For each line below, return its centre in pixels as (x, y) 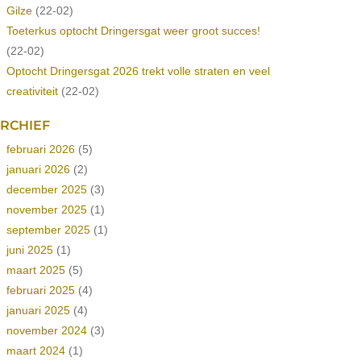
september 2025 (48, 230)
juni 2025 (29, 250)
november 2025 (46, 210)
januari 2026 (38, 169)
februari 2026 (40, 149)
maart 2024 (35, 351)
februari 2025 (40, 290)
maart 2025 (35, 270)
